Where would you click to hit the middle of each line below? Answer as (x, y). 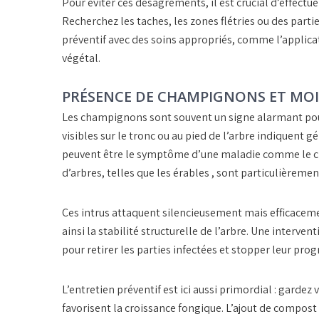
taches (153, 21)
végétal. (81, 58)
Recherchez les (99, 21)
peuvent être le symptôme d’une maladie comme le (188, 155)
